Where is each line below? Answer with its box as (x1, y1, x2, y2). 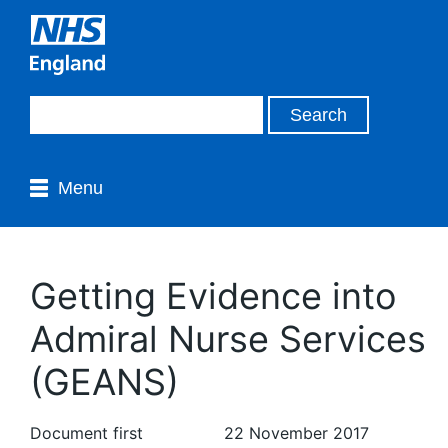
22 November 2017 (224, 423, 369, 443)
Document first (30, 423, 143, 443)
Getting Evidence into (30, 274, 396, 318)
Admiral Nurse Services (30, 317, 426, 361)
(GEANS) (30, 360, 179, 404)
